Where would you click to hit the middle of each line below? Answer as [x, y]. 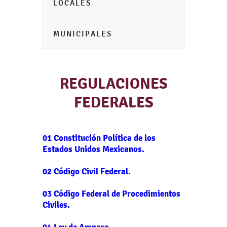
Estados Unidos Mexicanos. [93, 149]
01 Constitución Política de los [99, 138]
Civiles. [56, 205]
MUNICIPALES [83, 34]
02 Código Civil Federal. [87, 171]
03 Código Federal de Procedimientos [111, 194]
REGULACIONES [113, 84]
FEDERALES [113, 103]
